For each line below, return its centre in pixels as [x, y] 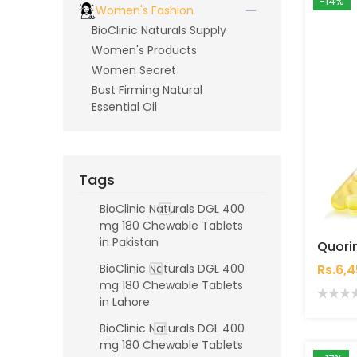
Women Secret [134, 71]
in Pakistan [129, 243]
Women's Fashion [144, 11]
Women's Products [144, 51]
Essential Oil [124, 107]
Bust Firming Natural [147, 90]
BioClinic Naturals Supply [159, 31]
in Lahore [125, 302]
